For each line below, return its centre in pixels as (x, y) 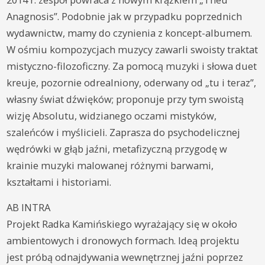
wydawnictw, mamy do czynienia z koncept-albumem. (130, 33)
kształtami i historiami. (59, 182)
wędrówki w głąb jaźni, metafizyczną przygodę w (117, 148)
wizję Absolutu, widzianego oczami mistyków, (112, 115)
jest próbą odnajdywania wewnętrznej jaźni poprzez (125, 257)
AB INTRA (29, 207)
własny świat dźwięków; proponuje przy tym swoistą (125, 99)
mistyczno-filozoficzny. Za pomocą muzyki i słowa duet (132, 66)
